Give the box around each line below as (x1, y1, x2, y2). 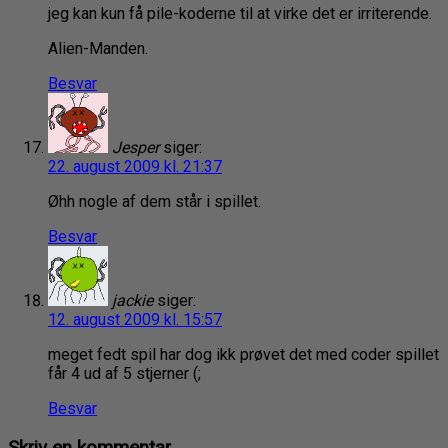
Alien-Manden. (48, 39, 148, 59)
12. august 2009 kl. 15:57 (48, 310, 222, 330)
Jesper (112, 138, 159, 158)
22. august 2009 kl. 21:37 (48, 157, 222, 177)
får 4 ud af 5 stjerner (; (48, 364, 201, 384)
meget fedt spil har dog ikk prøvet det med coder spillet (48, 345, 439, 365)
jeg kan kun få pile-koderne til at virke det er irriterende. (48, 4, 432, 24)
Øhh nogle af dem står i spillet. (48, 192, 261, 212)
